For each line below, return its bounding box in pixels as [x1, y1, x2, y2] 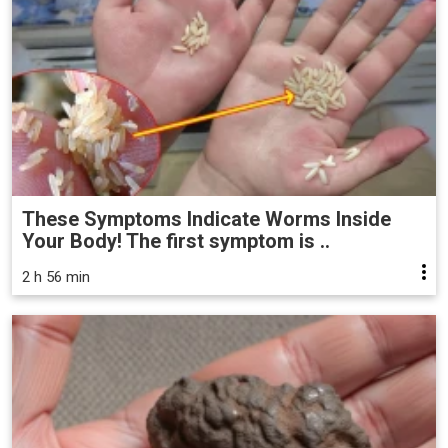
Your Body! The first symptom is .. [22, 228, 330, 253]
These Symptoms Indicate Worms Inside [22, 206, 391, 231]
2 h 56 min [22, 267, 90, 286]
